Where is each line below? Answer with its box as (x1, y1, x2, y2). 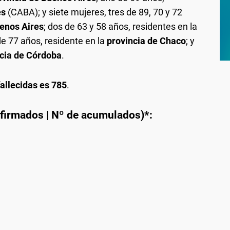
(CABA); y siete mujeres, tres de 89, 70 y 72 (6, 7, 182, 17)
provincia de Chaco (107, 35, 186, 46)
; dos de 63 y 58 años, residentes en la (44, 21, 197, 32)
